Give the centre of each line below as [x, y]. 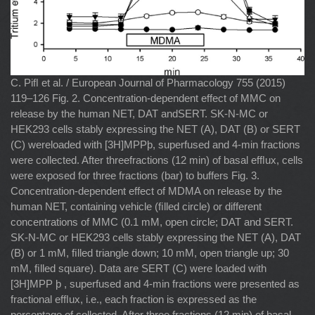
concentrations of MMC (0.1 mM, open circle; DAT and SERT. [152, 222]
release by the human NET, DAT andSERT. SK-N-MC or [139, 114]
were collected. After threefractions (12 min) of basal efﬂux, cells [157, 160]
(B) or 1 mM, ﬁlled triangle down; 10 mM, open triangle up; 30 [150, 253]
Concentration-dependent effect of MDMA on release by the [146, 191]
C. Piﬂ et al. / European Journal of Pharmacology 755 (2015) [148, 83]
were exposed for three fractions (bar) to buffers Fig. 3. [135, 176]
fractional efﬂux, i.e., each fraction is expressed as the [134, 300]
